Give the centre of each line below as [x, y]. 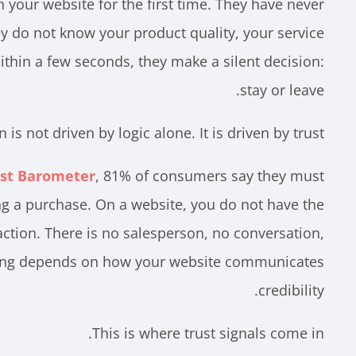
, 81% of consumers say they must [210, 176]
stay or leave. [282, 90]
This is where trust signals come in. [208, 333]
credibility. [291, 290]
